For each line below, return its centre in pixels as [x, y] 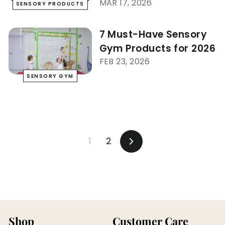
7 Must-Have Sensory [153, 34]
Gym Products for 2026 [157, 48]
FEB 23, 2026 [124, 61]
